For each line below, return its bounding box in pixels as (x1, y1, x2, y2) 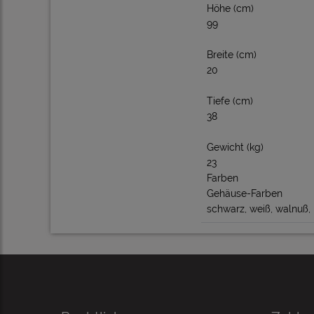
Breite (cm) (207, 49, 257, 60)
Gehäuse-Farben (207, 188, 282, 199)
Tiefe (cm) (207, 95, 253, 107)
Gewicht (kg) (207, 142, 264, 153)
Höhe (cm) (207, 3, 254, 14)
